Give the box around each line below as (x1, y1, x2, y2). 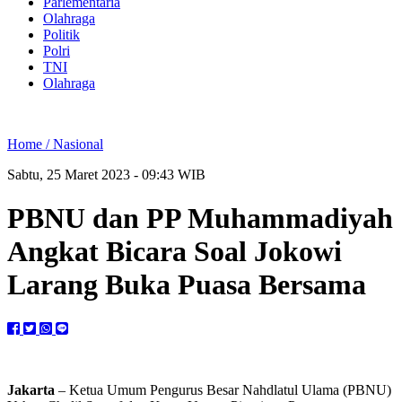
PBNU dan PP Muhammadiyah (7, 202, 393, 235)
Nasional (53, 136, 103, 152)
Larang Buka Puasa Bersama (7, 268, 366, 301)
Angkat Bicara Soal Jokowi (7, 235, 342, 268)
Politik (43, 27, 80, 42)
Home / (7, 136, 53, 152)
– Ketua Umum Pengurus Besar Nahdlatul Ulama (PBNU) (55, 381, 391, 398)
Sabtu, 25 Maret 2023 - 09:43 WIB (7, 167, 205, 182)
